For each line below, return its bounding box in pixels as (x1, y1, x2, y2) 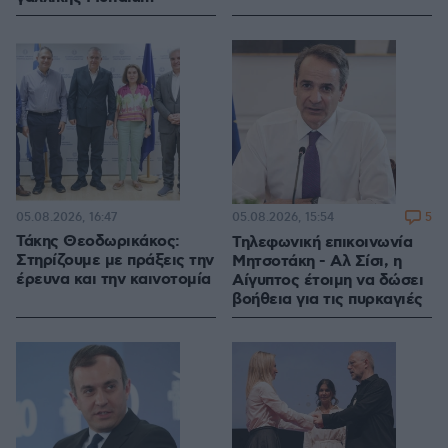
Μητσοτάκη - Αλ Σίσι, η (232, 250, 401, 272)
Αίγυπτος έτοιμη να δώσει (232, 269, 423, 291)
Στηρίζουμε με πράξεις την (16, 249, 214, 271)
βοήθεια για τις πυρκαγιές (232, 288, 423, 310)
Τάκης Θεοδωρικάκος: (16, 230, 180, 252)
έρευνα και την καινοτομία (16, 268, 211, 290)
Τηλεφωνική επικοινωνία (232, 231, 412, 253)
